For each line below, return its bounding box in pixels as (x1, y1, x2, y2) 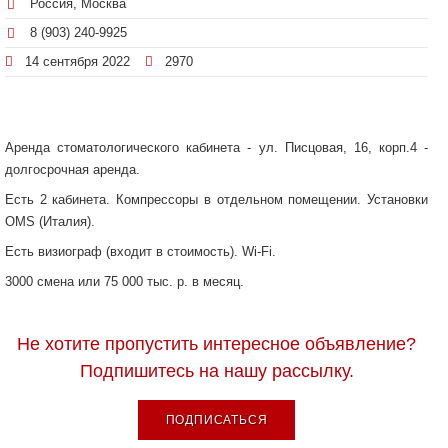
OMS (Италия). (5, 213, 95, 229)
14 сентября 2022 (25, 53, 130, 69)
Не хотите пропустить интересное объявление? (17, 333, 416, 354)
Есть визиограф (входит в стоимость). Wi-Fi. (5, 243, 276, 259)
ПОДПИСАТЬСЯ (165, 412, 268, 427)
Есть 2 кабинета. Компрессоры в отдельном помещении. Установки (5, 191, 428, 207)
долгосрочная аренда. (5, 161, 140, 177)
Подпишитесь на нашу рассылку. (79, 360, 354, 381)
